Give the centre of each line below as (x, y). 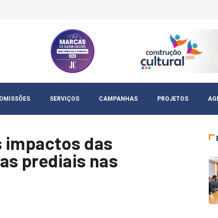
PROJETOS (173, 99)
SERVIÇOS (64, 99)
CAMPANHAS (118, 99)
